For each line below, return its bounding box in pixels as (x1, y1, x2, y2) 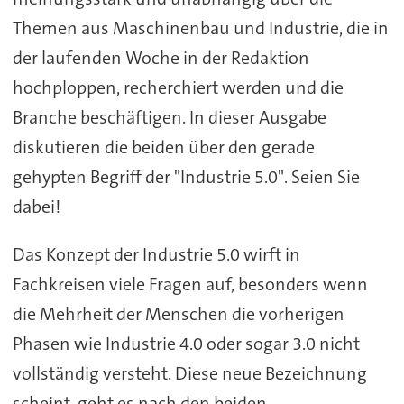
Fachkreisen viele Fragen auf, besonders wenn (12, 272, 368, 297)
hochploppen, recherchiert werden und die (12, 76, 344, 100)
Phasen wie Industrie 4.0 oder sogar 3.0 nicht (12, 332, 360, 356)
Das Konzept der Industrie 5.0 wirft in (12, 243, 300, 267)
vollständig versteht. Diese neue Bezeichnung (12, 362, 367, 386)
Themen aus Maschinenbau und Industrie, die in (12, 16, 389, 41)
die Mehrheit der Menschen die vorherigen (12, 302, 344, 326)
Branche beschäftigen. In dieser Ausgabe (12, 106, 326, 130)
